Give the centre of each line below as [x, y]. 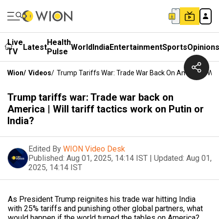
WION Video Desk [94, 149]
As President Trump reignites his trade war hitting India [102, 199]
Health [59, 42]
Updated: [169, 158]
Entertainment [136, 47]
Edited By [45, 149]
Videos [40, 73]
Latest [35, 47]
